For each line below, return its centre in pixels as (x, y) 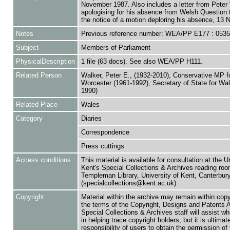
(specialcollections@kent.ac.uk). (129, 183)
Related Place (36, 104)
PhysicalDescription (45, 61)
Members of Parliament (116, 47)
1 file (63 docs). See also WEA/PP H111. (142, 61)
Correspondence (105, 132)
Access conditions (43, 160)
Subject (27, 47)
